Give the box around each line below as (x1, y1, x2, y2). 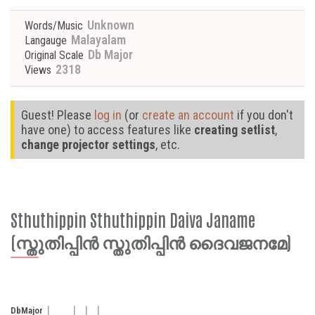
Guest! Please (21, 108, 94, 122)
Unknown (84, 18, 134, 32)
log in (94, 108, 122, 122)
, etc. (155, 137, 180, 152)
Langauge (25, 34, 67, 47)
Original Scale (25, 49, 84, 62)
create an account (142, 108, 234, 122)
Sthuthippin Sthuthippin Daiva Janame (11, 208, 255, 230)
